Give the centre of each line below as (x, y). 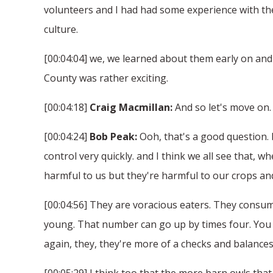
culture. (61, 29)
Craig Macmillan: (131, 107)
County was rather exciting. (106, 78)
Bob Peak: (113, 136)
